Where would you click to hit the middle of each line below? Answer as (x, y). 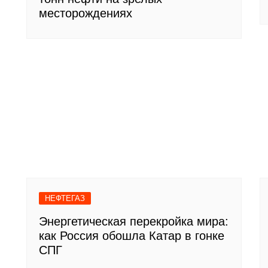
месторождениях (86, 13)
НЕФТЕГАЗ (65, 199)
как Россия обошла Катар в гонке (132, 236)
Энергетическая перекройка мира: (134, 222)
